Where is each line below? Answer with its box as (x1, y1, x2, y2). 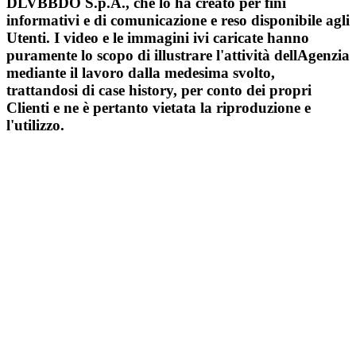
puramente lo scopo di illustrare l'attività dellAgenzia (6, 47, 350, 64)
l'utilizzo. (6, 117, 64, 134)
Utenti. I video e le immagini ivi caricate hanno (6, 29, 309, 47)
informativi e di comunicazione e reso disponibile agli (6, 12, 350, 29)
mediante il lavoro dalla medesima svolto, (6, 64, 275, 82)
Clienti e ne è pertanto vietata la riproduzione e (6, 99, 311, 117)
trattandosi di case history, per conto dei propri (6, 82, 311, 99)
